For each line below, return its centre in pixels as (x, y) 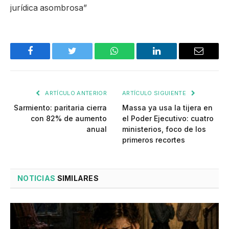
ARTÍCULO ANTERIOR (75, 93)
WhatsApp (133, 59)
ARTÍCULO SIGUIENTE (155, 93)
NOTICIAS (37, 178)
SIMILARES (77, 178)
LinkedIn (173, 59)
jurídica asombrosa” (49, 8)
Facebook (47, 59)
